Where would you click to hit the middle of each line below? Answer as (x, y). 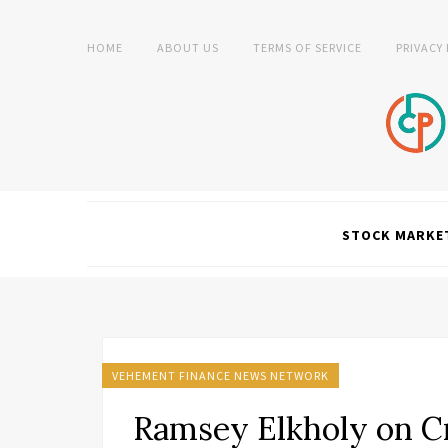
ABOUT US (188, 47)
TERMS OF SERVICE (307, 47)
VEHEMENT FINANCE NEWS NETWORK (220, 375)
